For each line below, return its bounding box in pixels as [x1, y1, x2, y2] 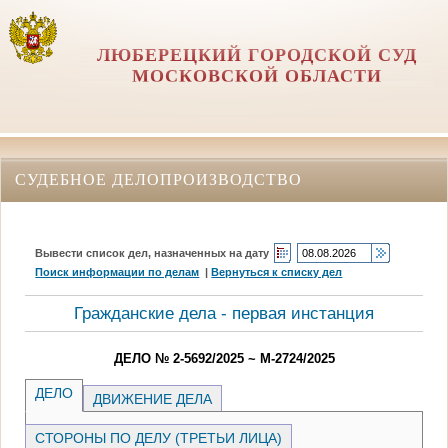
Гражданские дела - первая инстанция [74, 303, 374, 323]
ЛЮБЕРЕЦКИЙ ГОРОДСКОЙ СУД [96, 45, 417, 65]
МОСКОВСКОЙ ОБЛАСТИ [131, 66, 382, 86]
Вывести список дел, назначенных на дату [35, 246, 270, 259]
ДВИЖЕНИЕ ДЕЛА [89, 390, 217, 407]
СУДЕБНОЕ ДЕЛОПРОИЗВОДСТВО [15, 170, 302, 188]
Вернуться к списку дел [211, 265, 343, 278]
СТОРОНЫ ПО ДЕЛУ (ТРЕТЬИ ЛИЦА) [31, 429, 287, 446]
